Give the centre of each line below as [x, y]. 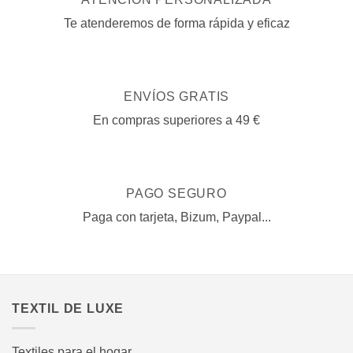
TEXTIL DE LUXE [68, 309]
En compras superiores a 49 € [176, 121]
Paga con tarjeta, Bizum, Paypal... [176, 217]
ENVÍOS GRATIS [176, 97]
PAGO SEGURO [176, 194]
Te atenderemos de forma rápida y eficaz [176, 24]
